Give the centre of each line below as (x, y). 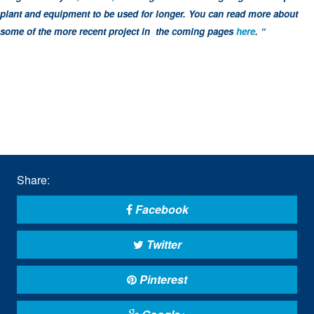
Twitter (162, 245)
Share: (33, 180)
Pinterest (162, 280)
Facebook (160, 210)
